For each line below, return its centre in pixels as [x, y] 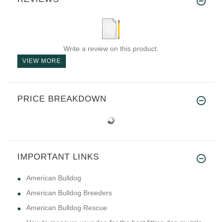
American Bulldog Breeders [69, 193]
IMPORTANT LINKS [58, 157]
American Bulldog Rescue [67, 208]
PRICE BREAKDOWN [62, 99]
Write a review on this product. [111, 49]
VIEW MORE [42, 61]
